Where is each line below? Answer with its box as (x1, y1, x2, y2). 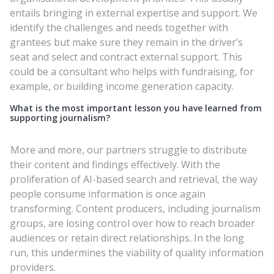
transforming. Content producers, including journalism (10, 201, 261, 215)
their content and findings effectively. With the (10, 157, 220, 171)
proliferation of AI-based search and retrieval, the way (10, 172, 257, 186)
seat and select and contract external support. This (10, 50, 242, 64)
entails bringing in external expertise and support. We (10, 6, 257, 20)
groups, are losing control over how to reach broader (10, 216, 255, 230)
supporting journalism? (10, 111, 110, 124)
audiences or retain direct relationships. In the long (10, 231, 244, 245)
